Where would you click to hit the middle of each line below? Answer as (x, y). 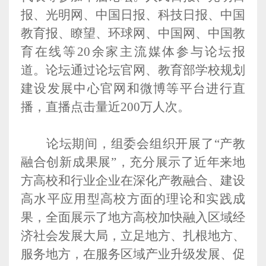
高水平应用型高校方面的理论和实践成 (133, 199)
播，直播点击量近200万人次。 (105, 107)
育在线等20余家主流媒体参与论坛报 (133, 52)
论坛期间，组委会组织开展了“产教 (146, 144)
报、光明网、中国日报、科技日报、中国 (133, 15)
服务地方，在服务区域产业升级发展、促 (133, 254)
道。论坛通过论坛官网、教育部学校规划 (133, 70)
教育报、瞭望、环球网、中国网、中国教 (133, 34)
